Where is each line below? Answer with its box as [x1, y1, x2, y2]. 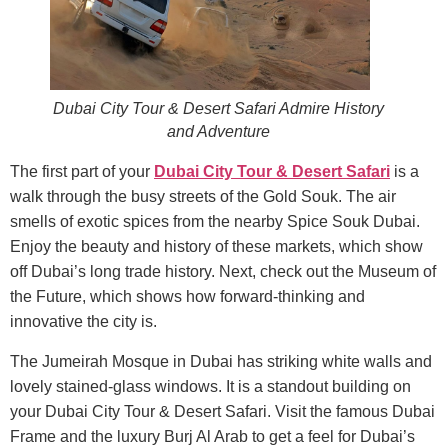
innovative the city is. [10, 313, 157, 331]
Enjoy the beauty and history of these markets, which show [10, 238, 423, 256]
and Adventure [166, 123, 270, 141]
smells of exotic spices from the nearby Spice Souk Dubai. [10, 213, 420, 231]
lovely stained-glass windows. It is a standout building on [10, 377, 411, 395]
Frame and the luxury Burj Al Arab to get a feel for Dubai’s [10, 427, 415, 445]
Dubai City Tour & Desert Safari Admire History [52, 100, 384, 118]
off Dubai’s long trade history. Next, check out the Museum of [10, 263, 436, 281]
